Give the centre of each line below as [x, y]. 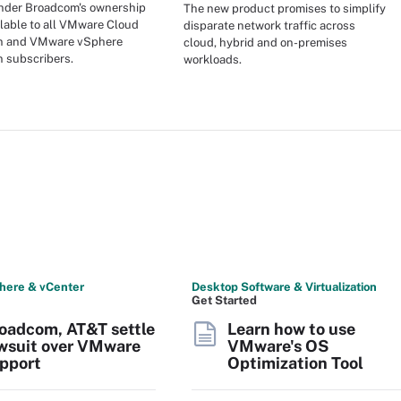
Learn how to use [291, 329]
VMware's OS [278, 346]
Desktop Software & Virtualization [284, 287]
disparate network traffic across [269, 25]
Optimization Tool [295, 363]
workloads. [213, 59]
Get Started [224, 300]
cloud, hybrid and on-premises [265, 42]
